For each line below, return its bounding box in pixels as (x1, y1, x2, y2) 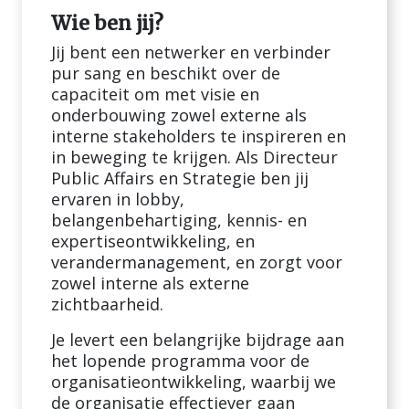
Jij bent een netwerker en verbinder (51, 41, 330, 63)
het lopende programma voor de (51, 350, 309, 372)
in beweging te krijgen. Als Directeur (51, 146, 338, 168)
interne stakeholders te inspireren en (51, 125, 346, 147)
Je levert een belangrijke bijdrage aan (51, 329, 344, 351)
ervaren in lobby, (51, 188, 184, 210)
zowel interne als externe (51, 272, 249, 294)
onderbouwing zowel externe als (51, 104, 307, 126)
